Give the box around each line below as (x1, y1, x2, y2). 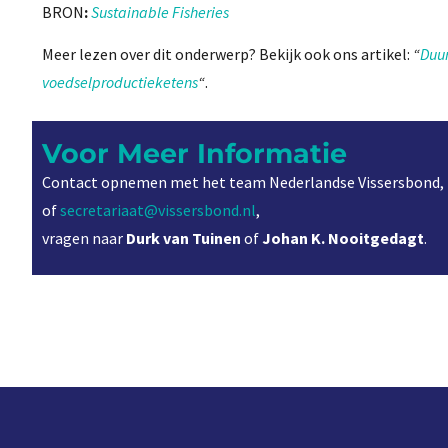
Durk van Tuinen (126, 227, 241, 248)
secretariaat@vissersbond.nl (60, 199, 256, 220)
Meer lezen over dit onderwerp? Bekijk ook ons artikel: (42, 44, 413, 65)
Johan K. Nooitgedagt (262, 227, 424, 248)
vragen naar (42, 227, 126, 248)
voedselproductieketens (42, 72, 198, 93)
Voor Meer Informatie (42, 136, 347, 170)
